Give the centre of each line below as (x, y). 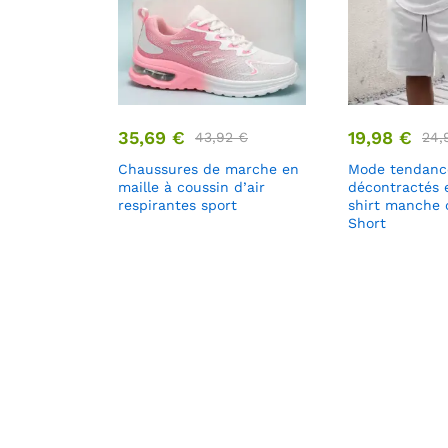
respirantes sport (177, 205)
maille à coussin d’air (191, 187)
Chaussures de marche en (208, 169)
